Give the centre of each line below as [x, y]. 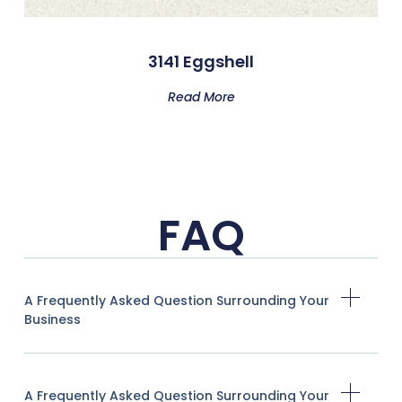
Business [52, 319]
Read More [201, 97]
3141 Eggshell [201, 62]
